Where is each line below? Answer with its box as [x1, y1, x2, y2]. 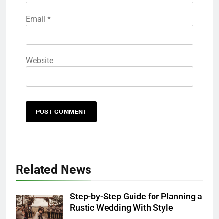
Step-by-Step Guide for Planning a [70, 192, 202, 202]
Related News [16, 162, 91, 177]
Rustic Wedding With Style [70, 203, 173, 213]
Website [26, 56, 53, 66]
